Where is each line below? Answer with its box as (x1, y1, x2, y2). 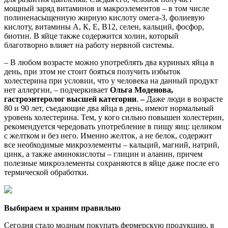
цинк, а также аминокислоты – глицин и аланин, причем (4, 150, 203, 159)
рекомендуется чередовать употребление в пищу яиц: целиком (4, 122, 221, 131)
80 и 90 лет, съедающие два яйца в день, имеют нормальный (4, 104, 214, 113)
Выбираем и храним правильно (4, 204, 121, 213)
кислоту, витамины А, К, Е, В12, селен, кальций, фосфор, (4, 22, 204, 32)
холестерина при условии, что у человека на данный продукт (4, 76, 218, 85)
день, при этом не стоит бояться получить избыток (4, 67, 181, 76)
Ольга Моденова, (110, 85, 173, 95)
